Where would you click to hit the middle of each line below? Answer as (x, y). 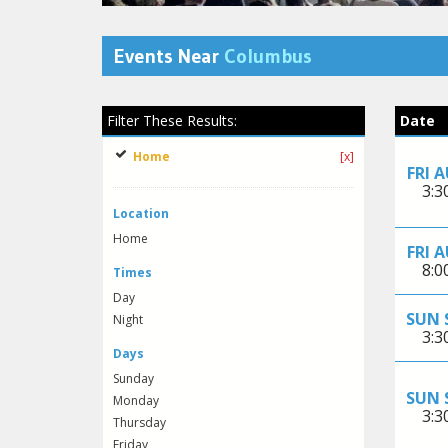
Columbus (268, 56)
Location (141, 214)
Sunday (133, 379)
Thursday (139, 423)
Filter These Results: (172, 121)
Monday (136, 401)
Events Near (169, 56)
